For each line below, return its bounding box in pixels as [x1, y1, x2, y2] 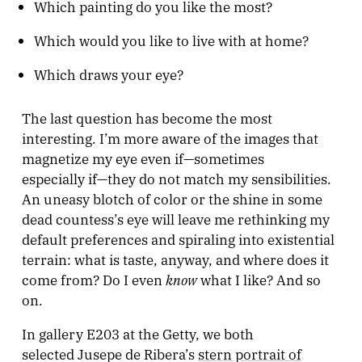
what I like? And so [196, 270, 321, 289]
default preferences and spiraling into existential [21, 229, 335, 249]
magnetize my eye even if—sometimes [21, 149, 264, 168]
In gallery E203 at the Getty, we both [21, 324, 254, 343]
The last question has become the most [21, 108, 272, 128]
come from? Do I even [21, 270, 166, 289]
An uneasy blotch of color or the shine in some [21, 189, 322, 208]
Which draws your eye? [34, 64, 184, 83]
